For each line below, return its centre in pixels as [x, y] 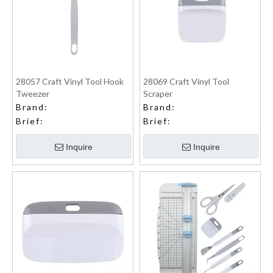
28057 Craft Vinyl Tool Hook [70, 81]
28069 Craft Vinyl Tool [186, 81]
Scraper [158, 94]
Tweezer [33, 94]
